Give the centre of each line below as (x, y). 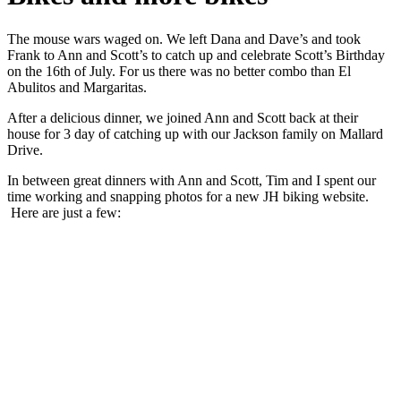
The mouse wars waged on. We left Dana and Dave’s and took (184, 38)
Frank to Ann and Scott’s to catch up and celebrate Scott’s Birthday (196, 55)
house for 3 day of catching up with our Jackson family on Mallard (195, 133)
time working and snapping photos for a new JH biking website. (188, 196)
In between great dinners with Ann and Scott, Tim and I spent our (192, 180)
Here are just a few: (64, 212)
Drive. (25, 149)
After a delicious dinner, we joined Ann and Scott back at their (183, 117)
